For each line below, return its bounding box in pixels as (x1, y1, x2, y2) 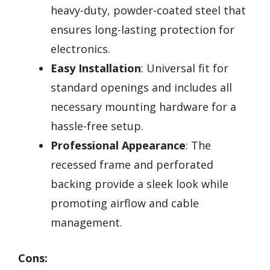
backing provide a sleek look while (51, 176, 228, 191)
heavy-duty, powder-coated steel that (51, 2, 246, 17)
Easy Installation (51, 60, 141, 75)
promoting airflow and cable (51, 195, 199, 210)
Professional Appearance (51, 137, 186, 152)
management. (51, 215, 122, 230)
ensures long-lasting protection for (51, 22, 234, 37)
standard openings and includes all (51, 80, 232, 95)
